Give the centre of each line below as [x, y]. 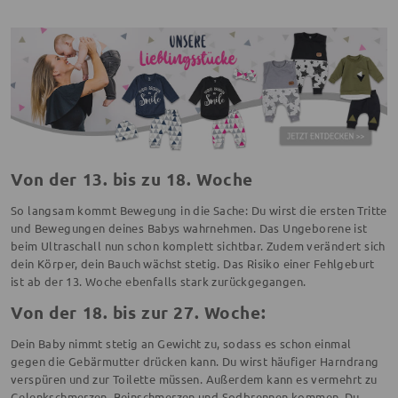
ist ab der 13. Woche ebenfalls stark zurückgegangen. [159, 282]
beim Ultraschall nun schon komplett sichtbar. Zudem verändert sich [198, 246]
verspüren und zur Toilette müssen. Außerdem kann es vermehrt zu [194, 379]
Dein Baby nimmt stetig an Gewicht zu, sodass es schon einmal [181, 344]
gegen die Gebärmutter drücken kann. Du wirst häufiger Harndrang [195, 362]
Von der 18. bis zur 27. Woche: [139, 313]
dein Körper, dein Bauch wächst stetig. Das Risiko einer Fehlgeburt [193, 264]
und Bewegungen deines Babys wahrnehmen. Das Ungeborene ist [189, 228]
